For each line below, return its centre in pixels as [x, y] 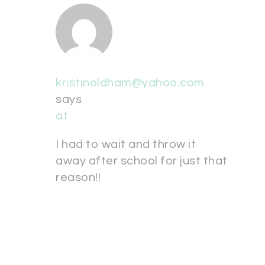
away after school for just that [142, 161]
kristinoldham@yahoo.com [130, 83]
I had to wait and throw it [126, 144]
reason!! [78, 177]
